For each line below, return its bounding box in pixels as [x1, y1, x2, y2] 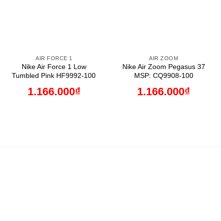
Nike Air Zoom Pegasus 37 [122, 63, 205, 71]
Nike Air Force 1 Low [21, 63, 86, 71]
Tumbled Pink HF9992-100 [12, 72, 96, 80]
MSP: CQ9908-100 [134, 72, 193, 80]
